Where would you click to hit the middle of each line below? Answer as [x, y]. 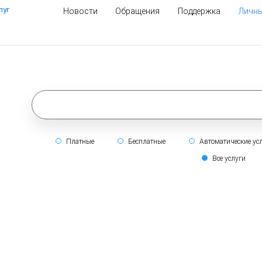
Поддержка [199, 11]
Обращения [137, 11]
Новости [81, 11]
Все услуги [228, 158]
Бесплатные [146, 142]
